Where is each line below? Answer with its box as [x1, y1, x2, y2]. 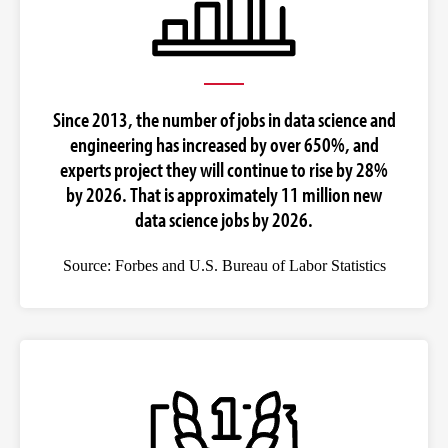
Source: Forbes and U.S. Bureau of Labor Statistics [62, 257, 386, 275]
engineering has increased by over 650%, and [69, 131, 379, 158]
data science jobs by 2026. [135, 206, 313, 233]
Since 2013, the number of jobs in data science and [52, 106, 396, 133]
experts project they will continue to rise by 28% [60, 156, 388, 183]
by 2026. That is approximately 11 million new [66, 181, 382, 208]
